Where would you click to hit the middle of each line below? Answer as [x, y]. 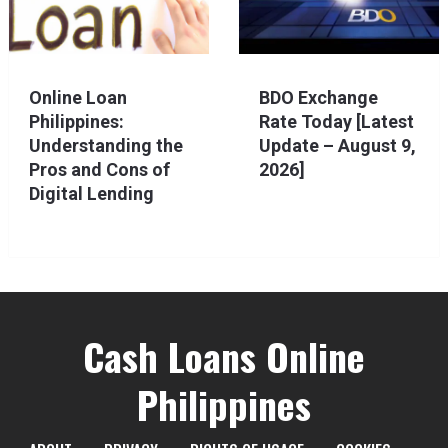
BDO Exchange [318, 98]
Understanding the [105, 146]
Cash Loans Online [223, 356]
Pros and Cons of [99, 170]
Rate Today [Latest [336, 122]
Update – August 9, [337, 146]
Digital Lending [91, 194]
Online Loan [77, 98]
